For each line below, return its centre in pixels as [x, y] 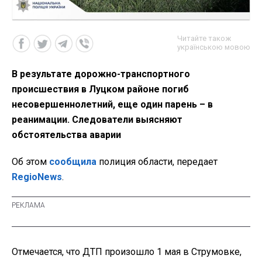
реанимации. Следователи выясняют [97, 120]
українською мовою [214, 47]
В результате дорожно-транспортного [101, 74]
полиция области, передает [157, 162]
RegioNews [37, 177]
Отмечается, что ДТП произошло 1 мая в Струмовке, [127, 252]
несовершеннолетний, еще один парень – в [112, 105]
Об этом [30, 162]
